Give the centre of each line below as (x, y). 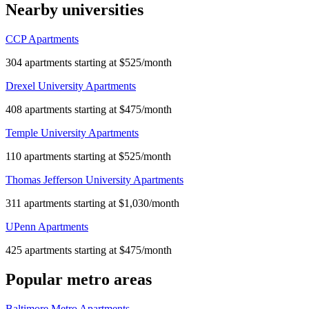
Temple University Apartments (72, 133)
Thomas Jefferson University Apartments (94, 180)
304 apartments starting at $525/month (89, 63)
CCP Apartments (42, 39)
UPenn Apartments (47, 227)
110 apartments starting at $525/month (88, 157)
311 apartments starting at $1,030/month (92, 203)
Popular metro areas (79, 280)
